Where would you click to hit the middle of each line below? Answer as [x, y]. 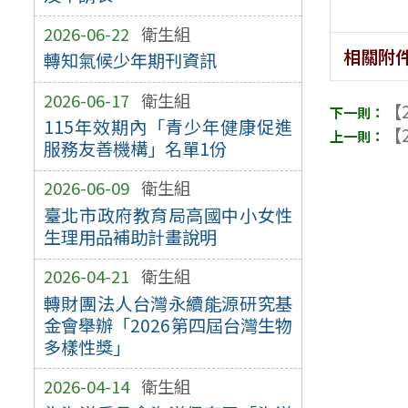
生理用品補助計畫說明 [130, 237]
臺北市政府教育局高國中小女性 [168, 215]
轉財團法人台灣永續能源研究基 [168, 303]
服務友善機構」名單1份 [135, 149]
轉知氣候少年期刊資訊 [130, 61]
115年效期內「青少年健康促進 [168, 127]
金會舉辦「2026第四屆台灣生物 [168, 325]
